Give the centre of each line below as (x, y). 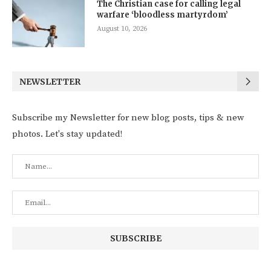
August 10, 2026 (122, 29)
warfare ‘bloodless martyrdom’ (162, 15)
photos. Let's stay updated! (67, 134)
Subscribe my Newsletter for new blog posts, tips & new (128, 118)
